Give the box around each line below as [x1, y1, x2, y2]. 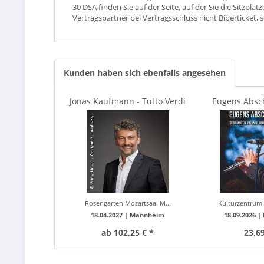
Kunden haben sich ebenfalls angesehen [64, 67, 226, 78]
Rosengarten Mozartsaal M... [84, 198, 171, 207]
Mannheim [130, 210, 165, 219]
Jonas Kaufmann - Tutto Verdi [70, 95, 186, 107]
